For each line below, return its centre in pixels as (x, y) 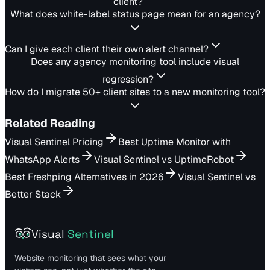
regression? (128, 79)
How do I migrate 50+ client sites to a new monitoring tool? (135, 92)
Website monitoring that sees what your (90, 258)
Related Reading (50, 123)
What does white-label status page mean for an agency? (135, 14)
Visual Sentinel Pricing (54, 142)
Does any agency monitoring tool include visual (135, 62)
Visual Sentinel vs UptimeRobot (164, 159)
